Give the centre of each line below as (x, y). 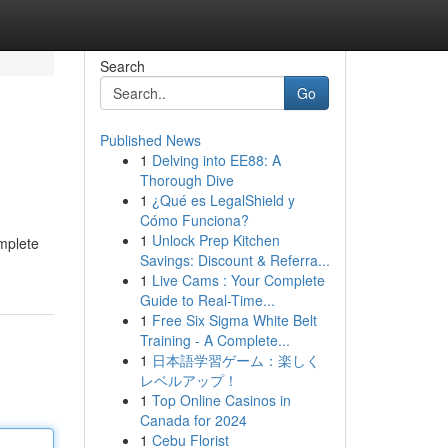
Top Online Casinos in (221, 400)
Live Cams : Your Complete (238, 280)
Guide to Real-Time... (207, 300)
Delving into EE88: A (216, 160)
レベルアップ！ (188, 380)
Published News (150, 140)
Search (122, 66)
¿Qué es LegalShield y (223, 200)
